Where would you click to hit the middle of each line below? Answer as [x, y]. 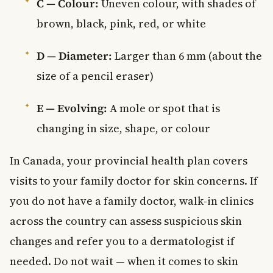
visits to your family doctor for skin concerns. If [134, 180]
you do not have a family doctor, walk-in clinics [132, 200]
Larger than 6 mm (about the [187, 55]
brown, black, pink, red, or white [121, 23]
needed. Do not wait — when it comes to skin [124, 261]
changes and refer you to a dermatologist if [122, 241]
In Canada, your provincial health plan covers [129, 160]
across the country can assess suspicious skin [126, 221]
